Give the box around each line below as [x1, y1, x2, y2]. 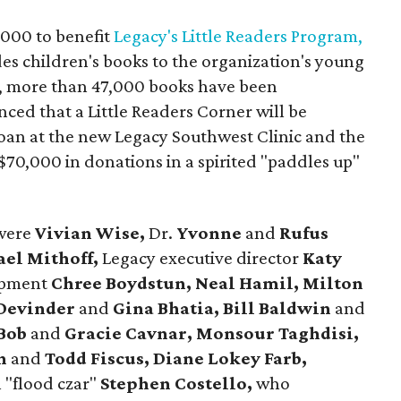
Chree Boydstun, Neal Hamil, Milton [47, 272, 364, 294]
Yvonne [176, 222, 243, 243]
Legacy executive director [102, 247, 303, 269]
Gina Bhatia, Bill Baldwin [109, 297, 336, 319]
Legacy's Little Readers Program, [114, 25, 363, 47]
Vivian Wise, [35, 222, 149, 243]
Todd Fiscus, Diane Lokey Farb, [41, 347, 308, 369]
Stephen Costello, [97, 372, 257, 394]
